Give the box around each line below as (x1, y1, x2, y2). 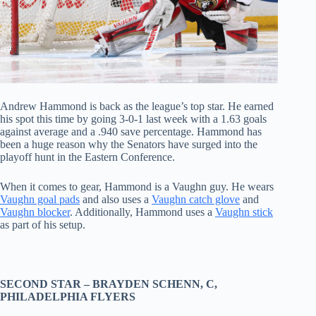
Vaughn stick (215, 205, 273, 218)
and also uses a (80, 193, 152, 205)
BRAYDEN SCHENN (92, 277, 200, 290)
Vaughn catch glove (152, 193, 240, 205)
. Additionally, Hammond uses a (70, 205, 215, 218)
